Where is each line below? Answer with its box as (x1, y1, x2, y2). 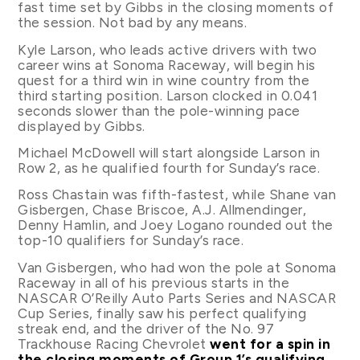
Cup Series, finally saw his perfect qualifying (18, 305, 307, 321)
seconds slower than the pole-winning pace (18, 102, 301, 119)
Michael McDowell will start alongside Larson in (18, 144, 321, 161)
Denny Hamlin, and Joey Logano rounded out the (18, 217, 333, 234)
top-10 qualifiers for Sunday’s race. (18, 232, 244, 249)
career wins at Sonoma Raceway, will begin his (18, 56, 316, 73)
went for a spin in (210, 335, 331, 352)
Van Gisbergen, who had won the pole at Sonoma (18, 259, 337, 276)
